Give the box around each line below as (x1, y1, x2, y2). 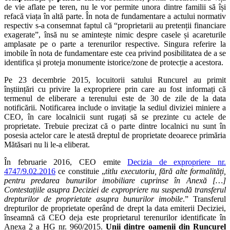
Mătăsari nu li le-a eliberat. (4, 140, 90, 149)
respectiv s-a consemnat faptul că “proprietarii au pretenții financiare (4, 21, 226, 30)
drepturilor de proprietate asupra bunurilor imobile (4, 194, 183, 203)
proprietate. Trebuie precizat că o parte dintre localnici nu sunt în (4, 121, 226, 130)
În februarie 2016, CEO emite (4, 157, 128, 166)
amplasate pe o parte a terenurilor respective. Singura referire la (4, 39, 226, 48)
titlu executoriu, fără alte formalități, (105, 166, 226, 176)
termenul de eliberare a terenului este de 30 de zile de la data (4, 93, 226, 103)
